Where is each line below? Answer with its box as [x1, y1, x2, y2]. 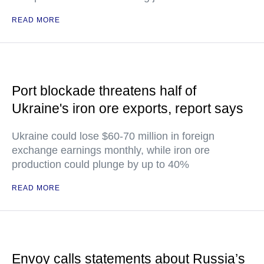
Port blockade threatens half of [12, 82, 196, 98]
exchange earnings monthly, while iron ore [12, 144, 210, 156]
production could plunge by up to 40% [12, 158, 189, 170]
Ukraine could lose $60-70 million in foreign [12, 130, 214, 142]
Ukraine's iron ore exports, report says [12, 100, 243, 116]
